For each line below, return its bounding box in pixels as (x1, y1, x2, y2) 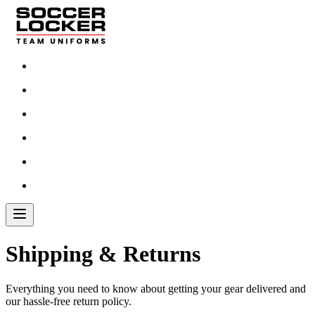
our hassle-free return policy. (6, 295, 131, 307)
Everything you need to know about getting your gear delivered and (6, 282, 306, 295)
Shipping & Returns (6, 241, 200, 267)
